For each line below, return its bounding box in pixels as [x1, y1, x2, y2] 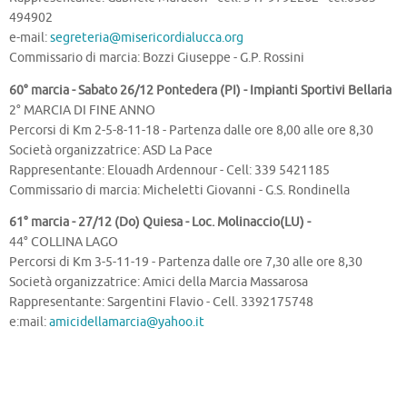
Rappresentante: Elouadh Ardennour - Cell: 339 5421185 [9, 162, 330, 178]
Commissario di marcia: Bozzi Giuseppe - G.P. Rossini [9, 50, 304, 66]
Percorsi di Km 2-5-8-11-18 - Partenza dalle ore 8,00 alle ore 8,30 [9, 122, 373, 138]
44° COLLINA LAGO [9, 234, 118, 251]
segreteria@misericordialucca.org [50, 30, 243, 46]
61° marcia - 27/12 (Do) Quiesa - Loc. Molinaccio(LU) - [9, 214, 311, 231]
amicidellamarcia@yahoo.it [49, 314, 204, 331]
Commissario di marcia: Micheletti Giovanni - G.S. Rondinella [9, 182, 350, 198]
